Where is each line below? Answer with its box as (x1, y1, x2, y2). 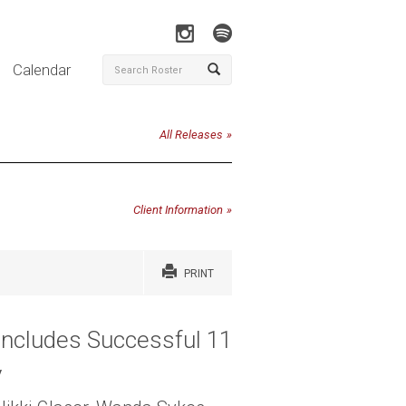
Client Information (133, 202, 223, 217)
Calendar (12, 61, 71, 79)
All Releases (159, 128, 223, 141)
